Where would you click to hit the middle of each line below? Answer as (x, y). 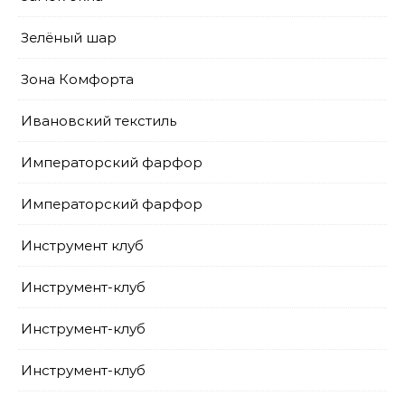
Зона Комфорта (77, 79)
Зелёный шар (69, 38)
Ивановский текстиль (99, 121)
